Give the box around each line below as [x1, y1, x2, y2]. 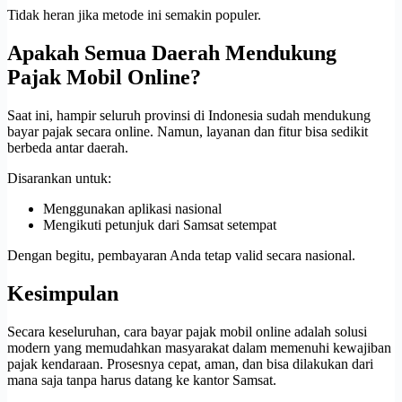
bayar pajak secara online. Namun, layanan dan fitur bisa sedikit [7, 124, 368, 139]
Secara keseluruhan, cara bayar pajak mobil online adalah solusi [7, 323, 367, 339]
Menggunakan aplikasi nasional [43, 201, 222, 216]
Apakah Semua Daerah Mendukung [7, 41, 336, 66]
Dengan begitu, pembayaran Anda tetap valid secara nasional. [7, 248, 355, 263]
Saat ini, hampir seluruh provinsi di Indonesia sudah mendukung [7, 108, 371, 123]
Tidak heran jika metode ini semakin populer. [7, 7, 261, 23]
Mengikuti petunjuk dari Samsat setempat [43, 217, 276, 232]
